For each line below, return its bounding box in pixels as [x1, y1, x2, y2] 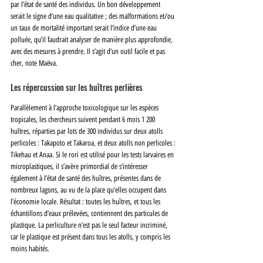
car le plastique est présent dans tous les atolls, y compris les [11, 232, 172, 241]
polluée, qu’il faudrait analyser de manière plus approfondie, [11, 35, 174, 44]
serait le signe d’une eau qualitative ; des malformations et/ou [11, 11, 176, 21]
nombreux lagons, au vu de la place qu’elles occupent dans [11, 185, 168, 194]
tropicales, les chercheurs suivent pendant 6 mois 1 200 [11, 114, 157, 124]
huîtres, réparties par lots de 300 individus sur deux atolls [11, 126, 164, 136]
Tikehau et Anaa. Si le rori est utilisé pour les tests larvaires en [11, 150, 176, 159]
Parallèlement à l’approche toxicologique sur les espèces [11, 103, 160, 112]
